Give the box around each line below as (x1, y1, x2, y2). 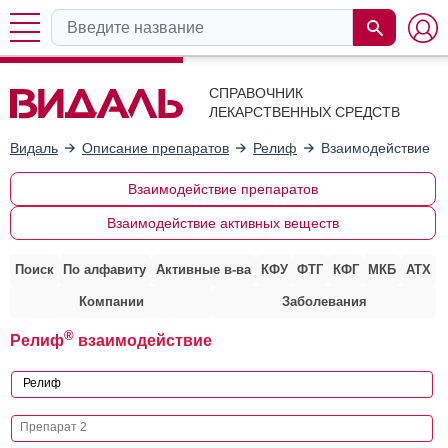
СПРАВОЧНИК (209, 85, 303, 101)
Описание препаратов (82, 139, 229, 156)
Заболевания (281, 293, 367, 309)
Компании (78, 293, 144, 309)
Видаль (10, 139, 58, 156)
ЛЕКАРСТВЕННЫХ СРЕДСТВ (209, 104, 400, 120)
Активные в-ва (155, 261, 251, 277)
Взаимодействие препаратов (127, 180, 318, 197)
